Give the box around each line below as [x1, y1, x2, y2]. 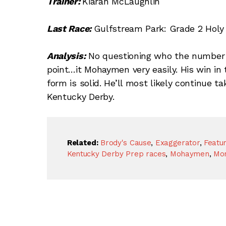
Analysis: [46, 50, 86, 61]
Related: [67, 138, 98, 147]
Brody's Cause [100, 138, 151, 147]
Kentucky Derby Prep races [67, 149, 166, 158]
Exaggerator [155, 138, 200, 147]
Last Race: [46, 23, 94, 34]
